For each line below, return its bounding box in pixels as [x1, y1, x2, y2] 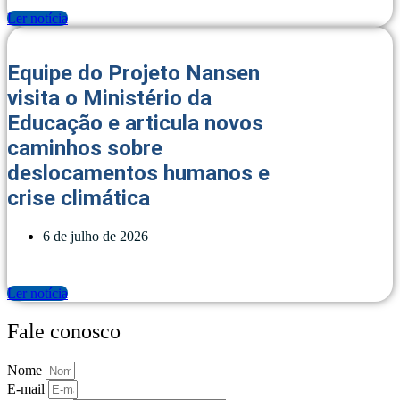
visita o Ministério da [7, 85, 212, 111]
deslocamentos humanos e [7, 160, 270, 186]
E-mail [7, 380, 48, 396]
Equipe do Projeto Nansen [7, 60, 260, 86]
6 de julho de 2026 [43, 228, 148, 244]
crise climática [7, 185, 150, 211]
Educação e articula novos [7, 110, 263, 136]
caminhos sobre [7, 135, 162, 161]
